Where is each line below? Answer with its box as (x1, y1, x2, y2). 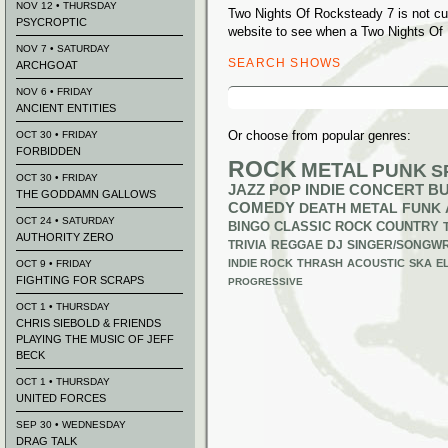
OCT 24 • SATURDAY (16, 215, 115, 226)
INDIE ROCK (228, 257, 293, 269)
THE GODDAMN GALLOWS (16, 188, 156, 200)
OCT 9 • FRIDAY (16, 258, 92, 269)
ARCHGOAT (16, 59, 78, 71)
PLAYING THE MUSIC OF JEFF (16, 333, 174, 345)
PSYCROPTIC (16, 16, 87, 28)
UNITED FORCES (16, 392, 106, 404)
